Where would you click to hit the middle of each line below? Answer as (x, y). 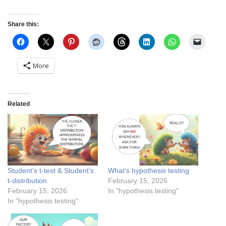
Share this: (23, 24)
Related (19, 104)
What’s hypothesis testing (149, 170)
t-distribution (27, 180)
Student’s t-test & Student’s (51, 170)
